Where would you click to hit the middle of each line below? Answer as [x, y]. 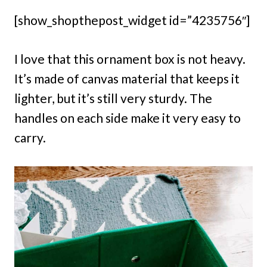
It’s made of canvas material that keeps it [127, 79]
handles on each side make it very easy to [128, 118]
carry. [30, 138]
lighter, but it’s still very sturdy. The [113, 98]
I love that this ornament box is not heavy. [130, 59]
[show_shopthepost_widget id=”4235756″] [132, 20]
